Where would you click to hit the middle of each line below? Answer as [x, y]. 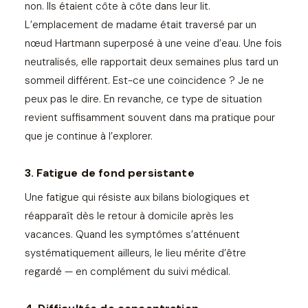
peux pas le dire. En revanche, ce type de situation [143, 99]
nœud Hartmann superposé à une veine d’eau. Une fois [153, 43]
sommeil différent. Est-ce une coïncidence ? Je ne [144, 80]
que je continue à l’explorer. [89, 136]
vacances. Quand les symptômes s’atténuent [132, 234]
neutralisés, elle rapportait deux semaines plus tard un [152, 62]
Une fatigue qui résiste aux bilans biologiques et [137, 197]
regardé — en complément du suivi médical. [128, 271]
